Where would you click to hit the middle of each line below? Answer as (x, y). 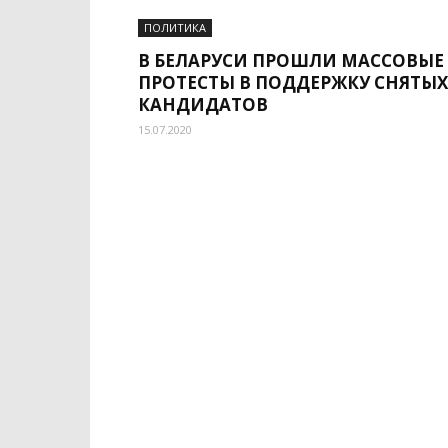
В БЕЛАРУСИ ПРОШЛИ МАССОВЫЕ (291, 60)
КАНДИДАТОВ (203, 104)
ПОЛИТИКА (175, 27)
